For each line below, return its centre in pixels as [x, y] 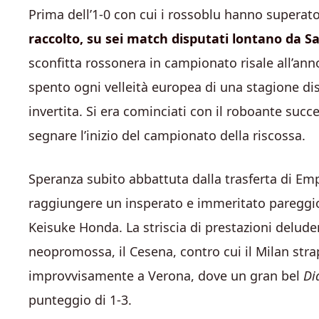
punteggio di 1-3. [80, 300]
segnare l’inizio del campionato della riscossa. [167, 135]
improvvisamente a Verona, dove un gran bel [166, 276]
